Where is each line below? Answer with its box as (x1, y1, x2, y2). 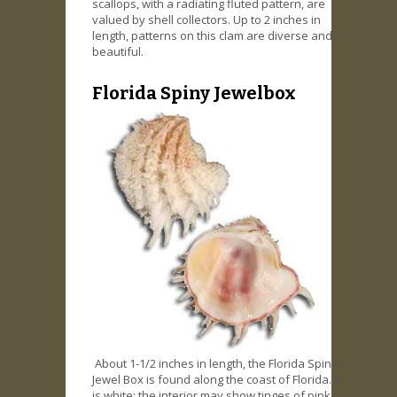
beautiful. (92, 43, 144, 60)
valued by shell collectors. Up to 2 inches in (92, 12, 321, 28)
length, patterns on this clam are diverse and (92, 27, 332, 44)
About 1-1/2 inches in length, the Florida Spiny (92, 354, 338, 371)
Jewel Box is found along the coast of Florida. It (92, 370, 340, 387)
